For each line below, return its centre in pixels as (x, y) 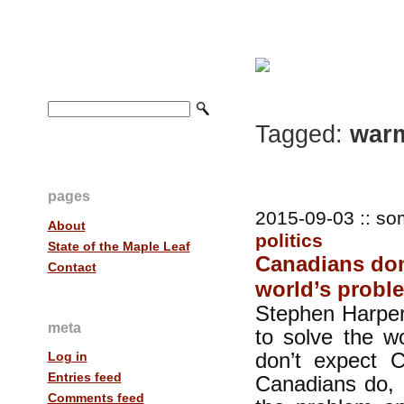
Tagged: (298, 134)
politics (289, 240)
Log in (67, 357)
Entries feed (84, 377)
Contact (72, 266)
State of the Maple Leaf (119, 246)
